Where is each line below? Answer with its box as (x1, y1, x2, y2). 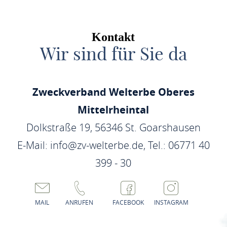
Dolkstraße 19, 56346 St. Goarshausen (26, 121, 201, 134)
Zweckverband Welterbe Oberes (32, 85, 195, 99)
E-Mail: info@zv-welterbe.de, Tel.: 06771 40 (17, 138, 210, 152)
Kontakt (92, 30, 135, 44)
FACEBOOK (112, 198, 144, 206)
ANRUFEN (65, 198, 94, 206)
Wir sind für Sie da (40, 43, 187, 65)
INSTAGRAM (154, 198, 189, 206)
